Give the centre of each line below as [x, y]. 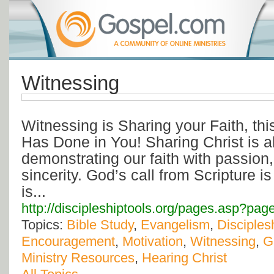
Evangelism [175, 225]
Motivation [153, 242]
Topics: [44, 225]
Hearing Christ [184, 258]
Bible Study [100, 225]
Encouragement [68, 242]
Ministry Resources [78, 258]
